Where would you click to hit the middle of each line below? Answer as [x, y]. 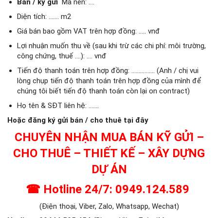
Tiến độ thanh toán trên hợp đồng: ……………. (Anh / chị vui [108, 70]
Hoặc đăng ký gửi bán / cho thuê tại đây [78, 120]
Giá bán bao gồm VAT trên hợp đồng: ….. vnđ [88, 31]
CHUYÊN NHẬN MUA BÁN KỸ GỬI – [109, 137]
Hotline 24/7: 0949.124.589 [116, 189]
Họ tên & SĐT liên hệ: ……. [58, 105]
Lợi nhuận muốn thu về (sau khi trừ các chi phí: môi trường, [111, 45]
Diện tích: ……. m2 [44, 16]
